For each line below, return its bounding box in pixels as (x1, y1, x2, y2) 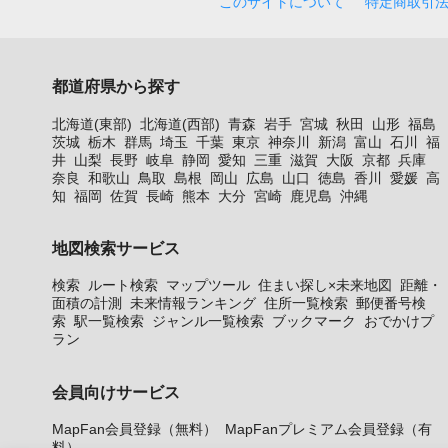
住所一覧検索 (264, 295, 348, 312)
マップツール (166, 277, 250, 294)
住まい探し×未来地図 (258, 277, 392, 294)
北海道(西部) (140, 115, 220, 132)
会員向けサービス (52, 382, 180, 401)
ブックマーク (272, 313, 356, 330)
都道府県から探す (52, 77, 180, 96)
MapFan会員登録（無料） (52, 421, 217, 437)
